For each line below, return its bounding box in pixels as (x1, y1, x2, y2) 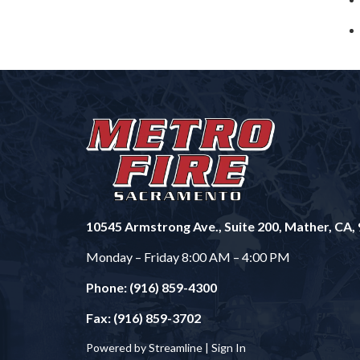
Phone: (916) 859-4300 (86, 280, 217, 296)
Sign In (211, 341, 246, 355)
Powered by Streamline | (86, 341, 211, 355)
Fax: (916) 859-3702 (86, 310, 201, 326)
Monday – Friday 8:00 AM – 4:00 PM (86, 249, 290, 265)
